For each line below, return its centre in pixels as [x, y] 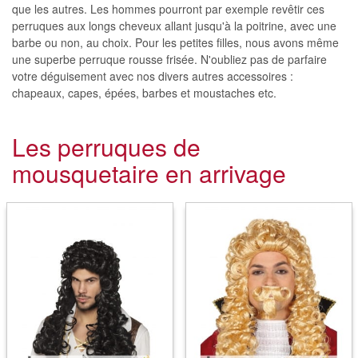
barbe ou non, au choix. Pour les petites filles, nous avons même [175, 42]
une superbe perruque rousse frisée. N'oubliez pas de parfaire [169, 59]
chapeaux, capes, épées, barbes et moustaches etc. [144, 93]
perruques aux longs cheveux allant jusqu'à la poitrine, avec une [174, 26]
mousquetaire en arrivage [149, 173]
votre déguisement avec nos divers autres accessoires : [153, 76]
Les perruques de [106, 147]
